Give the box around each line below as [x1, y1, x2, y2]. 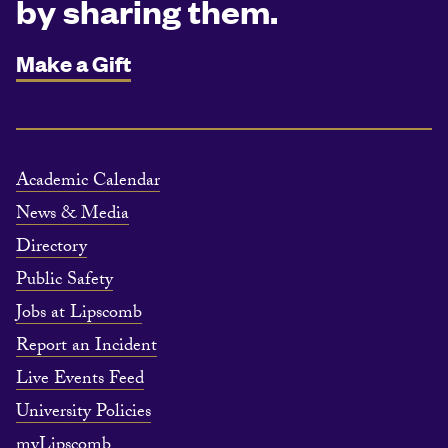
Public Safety [16, 266, 113, 297]
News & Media [16, 200, 129, 231]
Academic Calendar [16, 167, 160, 198]
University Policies [16, 398, 151, 429]
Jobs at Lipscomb [16, 299, 142, 330]
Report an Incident [16, 332, 157, 363]
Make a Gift [16, 48, 131, 77]
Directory [16, 233, 87, 264]
